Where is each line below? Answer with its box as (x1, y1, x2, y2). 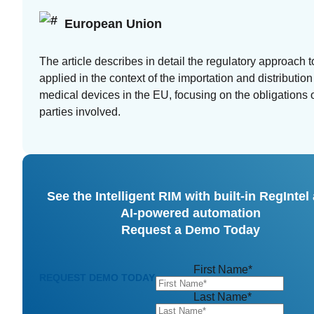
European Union (64, 16, 162, 31)
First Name (193, 263, 248, 275)
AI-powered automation (121, 205, 261, 220)
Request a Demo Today (121, 222, 260, 237)
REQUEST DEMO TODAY (39, 272, 155, 284)
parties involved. (39, 105, 121, 118)
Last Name (193, 290, 247, 303)
